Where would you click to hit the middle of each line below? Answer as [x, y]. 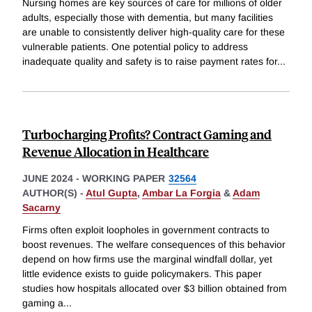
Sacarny [41, 208]
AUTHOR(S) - [54, 193]
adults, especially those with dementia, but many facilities [148, 18]
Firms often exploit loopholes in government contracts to [146, 230]
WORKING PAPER [124, 179]
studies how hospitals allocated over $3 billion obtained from [155, 288]
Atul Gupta [111, 193]
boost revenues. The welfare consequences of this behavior [154, 244]
